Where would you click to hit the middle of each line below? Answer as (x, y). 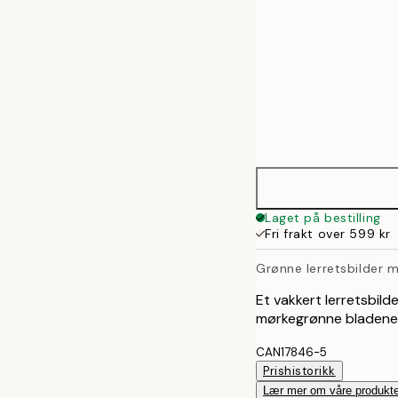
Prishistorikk (299, 370)
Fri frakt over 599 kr (328, 234)
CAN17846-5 (291, 352)
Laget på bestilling (323, 218)
